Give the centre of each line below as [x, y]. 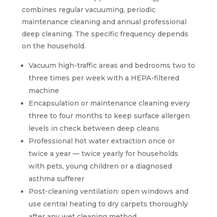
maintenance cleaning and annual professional [104, 22]
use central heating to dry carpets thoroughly [108, 204]
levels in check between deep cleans [94, 128]
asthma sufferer [56, 178]
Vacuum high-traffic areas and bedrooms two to [112, 65]
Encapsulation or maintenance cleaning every [109, 103]
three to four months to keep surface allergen [109, 116]
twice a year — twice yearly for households [103, 153]
